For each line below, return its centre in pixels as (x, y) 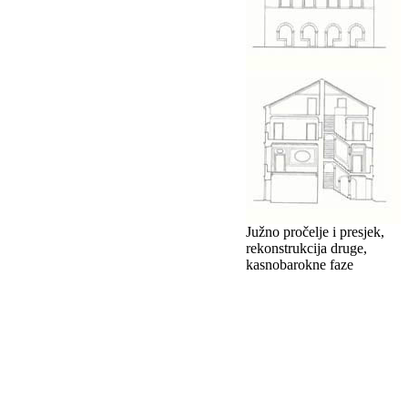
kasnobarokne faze (300, 264)
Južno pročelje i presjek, (315, 231)
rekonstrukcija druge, (306, 248)
